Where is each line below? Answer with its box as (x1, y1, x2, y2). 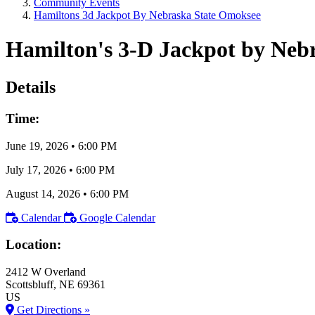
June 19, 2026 (6, 139, 68, 152)
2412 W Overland (6, 265, 86, 278)
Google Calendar (79, 211, 155, 224)
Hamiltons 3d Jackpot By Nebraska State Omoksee (34, 9, 261, 21)
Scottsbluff (6, 278, 53, 290)
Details (6, 77, 56, 96)
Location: (6, 237, 61, 252)
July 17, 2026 (6, 163, 66, 176)
